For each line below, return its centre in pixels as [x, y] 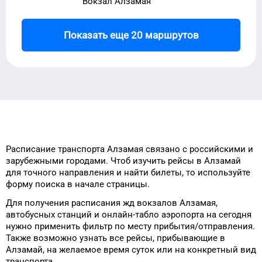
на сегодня [228, 215]
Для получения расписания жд [71, 203]
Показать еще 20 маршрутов [131, 35]
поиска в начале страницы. [91, 184]
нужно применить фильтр [59, 226]
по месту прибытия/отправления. [184, 226]
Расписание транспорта [56, 149]
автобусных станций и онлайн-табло [84, 215]
